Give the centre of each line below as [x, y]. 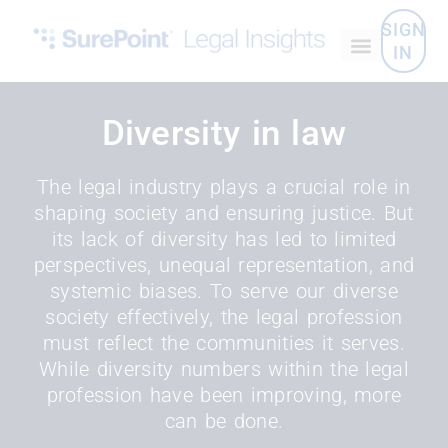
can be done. [224, 421]
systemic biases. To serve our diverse [224, 291]
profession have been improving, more [224, 395]
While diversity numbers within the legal [224, 369]
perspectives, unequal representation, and [224, 265]
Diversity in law [224, 134]
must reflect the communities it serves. [224, 343]
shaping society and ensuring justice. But [224, 213]
